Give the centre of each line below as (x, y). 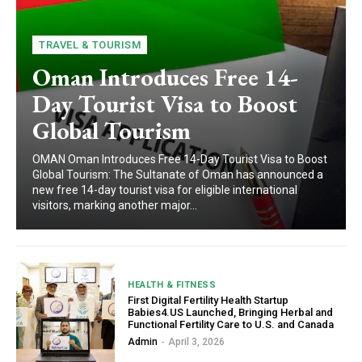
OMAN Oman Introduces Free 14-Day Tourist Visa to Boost (180, 160)
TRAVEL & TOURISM (90, 45)
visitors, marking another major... (115, 206)
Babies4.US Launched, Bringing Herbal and (231, 312)
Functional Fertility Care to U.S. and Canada (231, 324)
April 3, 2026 (197, 341)
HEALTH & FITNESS (172, 284)
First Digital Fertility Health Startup (208, 300)
